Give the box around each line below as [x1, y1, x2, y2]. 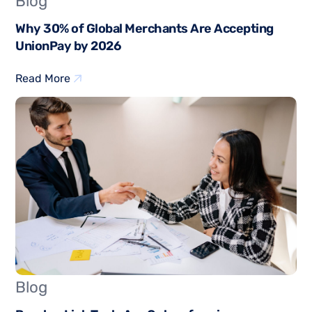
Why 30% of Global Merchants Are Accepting [15, 21, 274, 37]
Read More [15, 72, 71, 86]
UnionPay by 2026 [15, 38, 121, 54]
